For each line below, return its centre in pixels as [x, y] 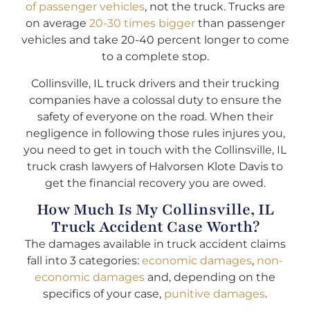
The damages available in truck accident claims [155, 244]
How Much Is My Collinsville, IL [155, 210]
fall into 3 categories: [84, 261]
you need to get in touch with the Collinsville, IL [155, 149]
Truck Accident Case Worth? [155, 227]
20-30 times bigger [142, 24]
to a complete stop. [155, 57]
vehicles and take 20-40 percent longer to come [155, 40]
